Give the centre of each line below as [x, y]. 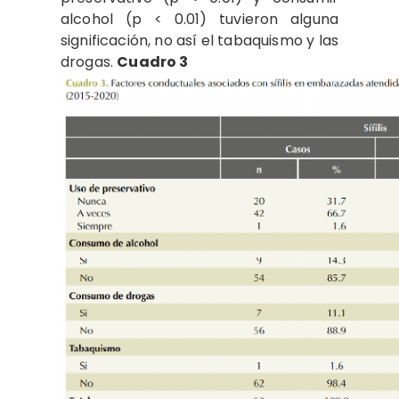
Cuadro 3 [153, 61]
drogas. [89, 61]
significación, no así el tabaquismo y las [199, 40]
